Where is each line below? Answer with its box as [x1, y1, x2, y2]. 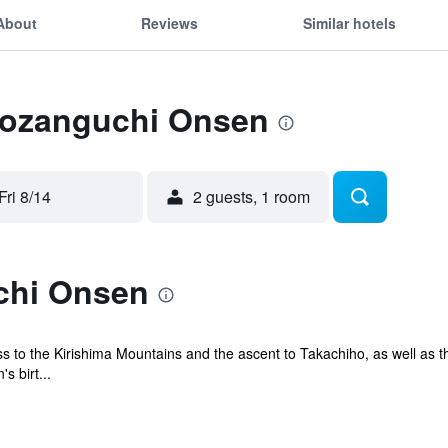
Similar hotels [302, 12, 396, 33]
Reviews [141, 12, 199, 33]
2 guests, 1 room [193, 185, 310, 208]
